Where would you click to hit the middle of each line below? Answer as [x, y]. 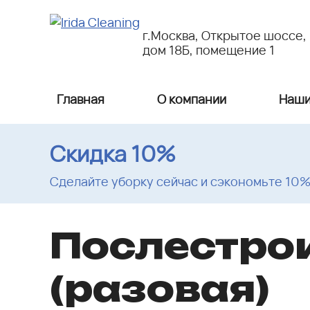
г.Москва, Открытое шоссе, [225, 35]
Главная [81, 99]
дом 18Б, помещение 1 [209, 50]
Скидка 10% [113, 153]
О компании [192, 99]
